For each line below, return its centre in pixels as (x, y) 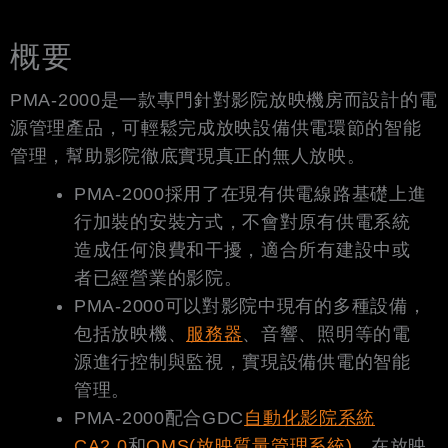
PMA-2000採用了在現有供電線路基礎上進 (250, 193)
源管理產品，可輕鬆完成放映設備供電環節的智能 (216, 127)
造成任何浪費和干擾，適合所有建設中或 (242, 249)
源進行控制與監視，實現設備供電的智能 (242, 361)
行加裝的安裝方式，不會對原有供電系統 (242, 221)
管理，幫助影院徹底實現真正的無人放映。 (188, 155)
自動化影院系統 (310, 417)
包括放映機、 (130, 333)
